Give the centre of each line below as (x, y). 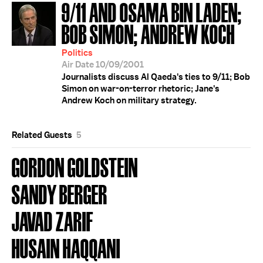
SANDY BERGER (60, 193)
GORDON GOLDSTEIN (75, 166)
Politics (77, 53)
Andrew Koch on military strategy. (129, 100)
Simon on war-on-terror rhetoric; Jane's (141, 89)
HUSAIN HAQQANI (66, 247)
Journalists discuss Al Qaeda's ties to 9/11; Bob (156, 77)
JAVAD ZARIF (53, 220)
